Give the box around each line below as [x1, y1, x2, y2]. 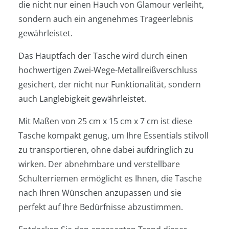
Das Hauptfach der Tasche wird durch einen [18, 50, 188, 61]
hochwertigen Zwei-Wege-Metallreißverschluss [18, 64, 197, 76]
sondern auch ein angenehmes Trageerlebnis [18, 13, 193, 25]
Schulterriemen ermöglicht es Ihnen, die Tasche [18, 172, 202, 184]
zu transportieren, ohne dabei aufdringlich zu [18, 144, 194, 155]
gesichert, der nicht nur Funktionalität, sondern [18, 78, 201, 90]
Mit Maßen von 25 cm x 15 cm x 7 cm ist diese [18, 115, 192, 127]
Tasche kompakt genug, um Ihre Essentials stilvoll [18, 129, 209, 141]
